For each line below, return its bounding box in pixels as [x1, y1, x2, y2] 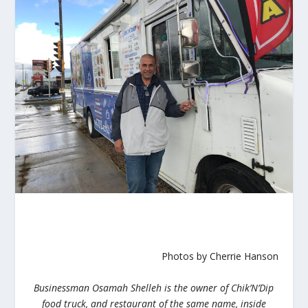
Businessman [34, 280, 93, 294]
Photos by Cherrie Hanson [162, 250, 279, 263]
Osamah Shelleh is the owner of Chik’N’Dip [92, 280, 274, 294]
